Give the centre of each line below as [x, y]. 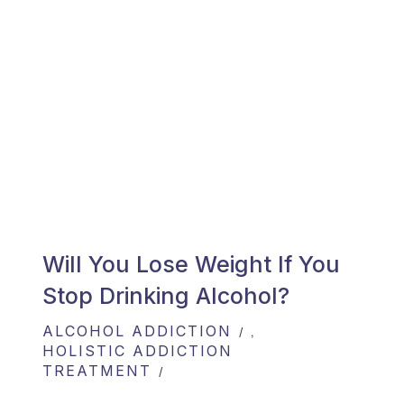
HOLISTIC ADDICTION [138, 351]
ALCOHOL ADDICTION [137, 331]
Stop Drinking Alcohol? [166, 296]
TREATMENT [97, 371]
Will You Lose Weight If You [191, 265]
